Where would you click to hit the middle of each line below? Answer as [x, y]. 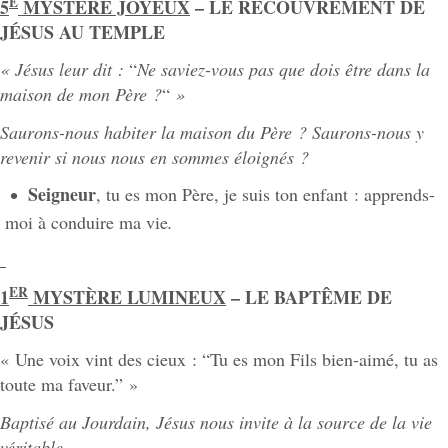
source [341, 421]
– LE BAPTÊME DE [309, 296]
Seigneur [62, 194]
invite [259, 421]
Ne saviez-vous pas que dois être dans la [283, 69]
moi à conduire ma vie [86, 221]
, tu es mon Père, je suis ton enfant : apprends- [265, 194]
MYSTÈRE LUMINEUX [127, 296]
